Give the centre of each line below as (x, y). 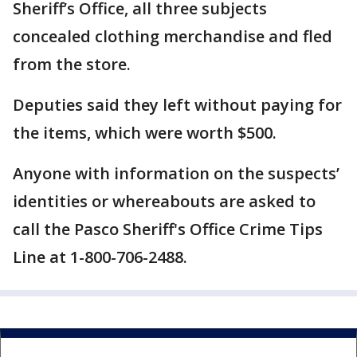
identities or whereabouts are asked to (164, 202)
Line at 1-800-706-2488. (100, 257)
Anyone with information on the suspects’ (176, 174)
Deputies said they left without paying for (177, 105)
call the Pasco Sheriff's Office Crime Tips (168, 229)
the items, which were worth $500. (147, 133)
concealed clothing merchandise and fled (173, 37)
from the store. (72, 65)
